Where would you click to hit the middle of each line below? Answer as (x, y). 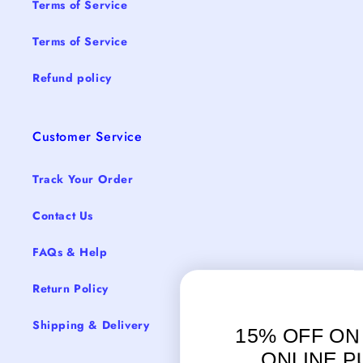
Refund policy (72, 78)
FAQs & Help (70, 252)
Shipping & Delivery (91, 325)
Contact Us (63, 216)
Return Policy (70, 289)
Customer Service (88, 137)
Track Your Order (83, 179)
